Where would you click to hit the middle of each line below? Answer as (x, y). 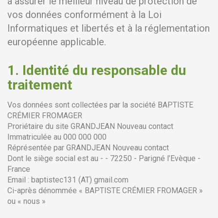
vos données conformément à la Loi (84, 15)
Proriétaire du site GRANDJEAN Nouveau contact (90, 126)
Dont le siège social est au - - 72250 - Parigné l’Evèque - (104, 158)
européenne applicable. (57, 42)
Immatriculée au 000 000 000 (57, 137)
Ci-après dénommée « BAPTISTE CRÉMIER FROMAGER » (105, 191)
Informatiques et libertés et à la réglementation (109, 28)
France (19, 169)
